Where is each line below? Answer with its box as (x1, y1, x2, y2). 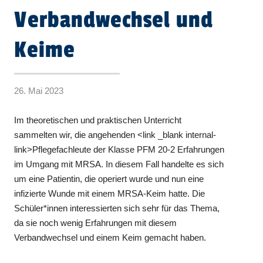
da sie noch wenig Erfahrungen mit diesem (14, 217, 177, 228)
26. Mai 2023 (14, 85, 64, 96)
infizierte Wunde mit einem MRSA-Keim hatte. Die (14, 188, 205, 198)
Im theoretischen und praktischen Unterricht (14, 114, 182, 125)
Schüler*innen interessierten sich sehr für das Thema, (14, 203, 220, 213)
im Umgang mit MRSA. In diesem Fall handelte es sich (14, 159, 224, 169)
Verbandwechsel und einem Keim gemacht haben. (14, 232, 207, 242)
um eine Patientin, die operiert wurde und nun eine (14, 173, 204, 184)
